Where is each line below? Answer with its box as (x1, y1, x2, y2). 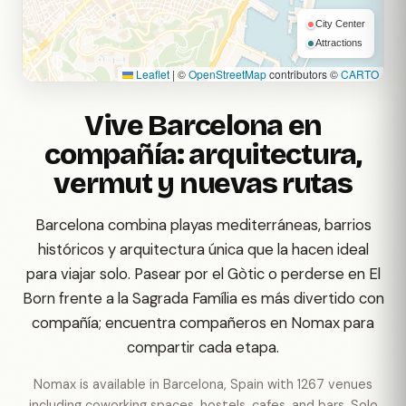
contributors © (266, 66, 341, 82)
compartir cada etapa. (127, 337, 279, 357)
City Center (315, 18, 365, 29)
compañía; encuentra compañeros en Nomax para (32, 313, 374, 333)
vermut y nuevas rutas (53, 166, 353, 201)
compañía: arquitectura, (44, 137, 362, 172)
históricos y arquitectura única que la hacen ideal (37, 239, 369, 259)
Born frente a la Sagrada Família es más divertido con (22, 288, 384, 308)
